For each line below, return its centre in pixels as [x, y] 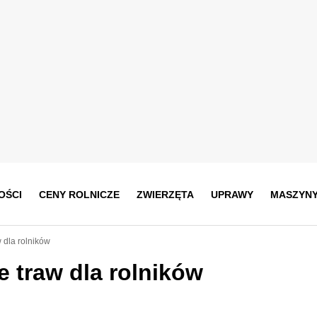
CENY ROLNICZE [79, 194]
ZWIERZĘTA [165, 194]
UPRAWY [232, 194]
